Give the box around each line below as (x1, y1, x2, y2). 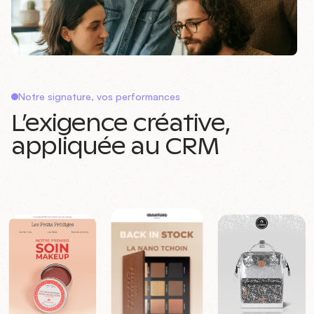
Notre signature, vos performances (18, 90, 180, 103)
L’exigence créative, (11, 109, 230, 138)
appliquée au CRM (11, 132, 219, 161)
